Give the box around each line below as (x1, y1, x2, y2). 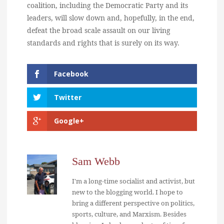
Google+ (54, 115, 84, 125)
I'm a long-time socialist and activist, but (72, 176, 195, 185)
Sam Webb (72, 154, 120, 167)
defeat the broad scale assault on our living (27, 25, 170, 35)
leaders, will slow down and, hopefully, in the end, (27, 13, 194, 22)
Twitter (54, 92, 81, 102)
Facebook (54, 69, 88, 78)
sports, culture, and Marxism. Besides (72, 209, 186, 218)
